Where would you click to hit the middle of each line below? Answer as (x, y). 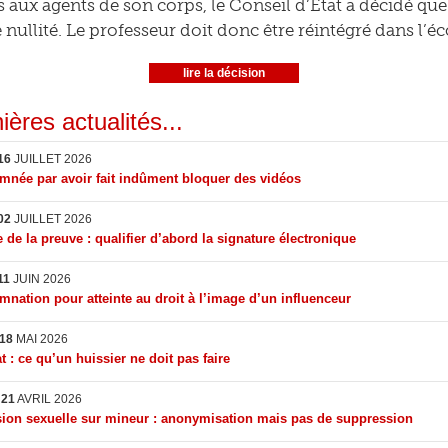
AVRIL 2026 (48, 399)
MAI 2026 (40, 339)
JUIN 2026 (40, 279)
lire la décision (224, 73)
